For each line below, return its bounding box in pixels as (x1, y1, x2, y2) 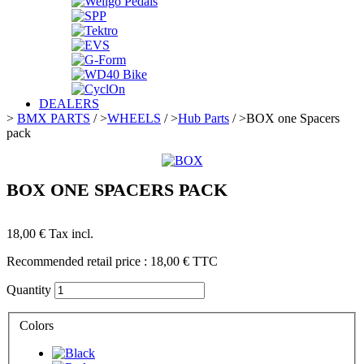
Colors (19, 318, 57, 332)
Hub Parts (178, 110, 229, 125)
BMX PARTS (17, 110, 90, 125)
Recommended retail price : (6, 254, 150, 269)
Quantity (6, 283, 51, 297)
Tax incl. (45, 227, 93, 241)
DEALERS (39, 96, 99, 110)
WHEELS (107, 110, 161, 125)
